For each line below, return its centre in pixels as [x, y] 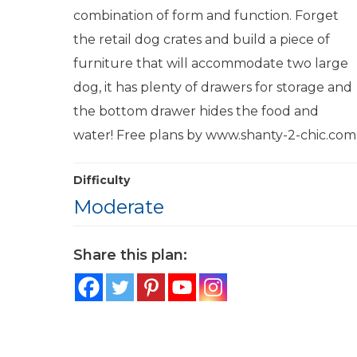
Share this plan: [130, 255]
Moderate [119, 207]
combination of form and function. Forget [206, 16]
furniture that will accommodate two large [211, 63]
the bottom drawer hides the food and [196, 111]
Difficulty [102, 180]
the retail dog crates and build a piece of [202, 39]
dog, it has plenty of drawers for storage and [213, 87]
